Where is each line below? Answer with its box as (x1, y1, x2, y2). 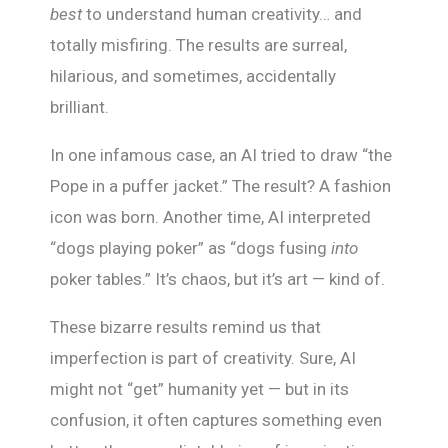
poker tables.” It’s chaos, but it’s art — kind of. (50, 269, 385, 289)
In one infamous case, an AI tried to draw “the (50, 145, 392, 165)
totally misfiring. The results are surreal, (50, 35, 347, 55)
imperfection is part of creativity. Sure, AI (50, 348, 356, 368)
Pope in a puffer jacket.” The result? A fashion (50, 176, 391, 196)
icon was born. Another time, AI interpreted (50, 207, 371, 227)
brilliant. (50, 97, 109, 117)
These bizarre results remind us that (50, 317, 321, 337)
